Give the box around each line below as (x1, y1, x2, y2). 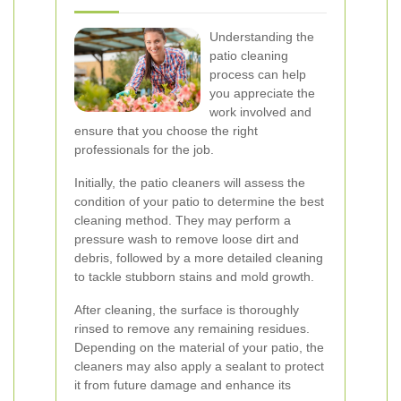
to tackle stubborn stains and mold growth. (74, 269, 314, 284)
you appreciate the (209, 86, 315, 100)
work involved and (209, 105, 311, 119)
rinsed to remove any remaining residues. (74, 321, 310, 336)
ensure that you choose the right (74, 124, 258, 138)
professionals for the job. (74, 142, 214, 157)
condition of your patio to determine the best (74, 194, 324, 209)
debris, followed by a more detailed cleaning (74, 251, 323, 265)
